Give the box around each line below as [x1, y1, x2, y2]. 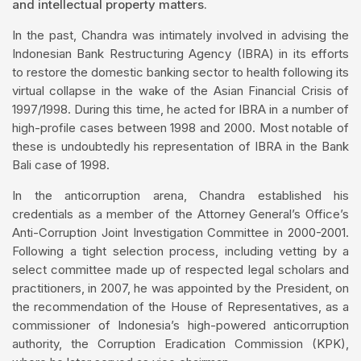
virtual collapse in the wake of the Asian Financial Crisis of [12, 83, 349, 99]
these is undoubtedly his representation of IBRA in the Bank [12, 139, 349, 155]
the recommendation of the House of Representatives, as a [12, 299, 349, 315]
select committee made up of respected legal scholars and [12, 262, 349, 278]
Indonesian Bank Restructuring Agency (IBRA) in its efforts [12, 46, 349, 62]
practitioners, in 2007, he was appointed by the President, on [12, 280, 349, 297]
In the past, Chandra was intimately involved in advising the [12, 27, 349, 44]
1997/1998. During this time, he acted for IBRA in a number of [12, 102, 349, 118]
